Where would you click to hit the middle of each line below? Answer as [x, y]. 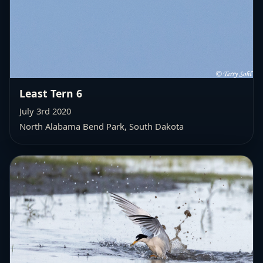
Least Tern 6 [51, 93]
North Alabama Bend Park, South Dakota [102, 126]
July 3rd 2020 [45, 111]
